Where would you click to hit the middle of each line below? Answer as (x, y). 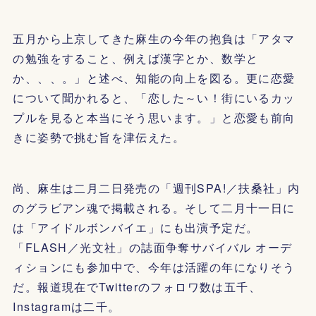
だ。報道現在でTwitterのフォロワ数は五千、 (137, 287)
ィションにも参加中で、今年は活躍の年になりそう (154, 267)
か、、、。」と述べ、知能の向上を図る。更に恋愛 (154, 78)
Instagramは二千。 (67, 306)
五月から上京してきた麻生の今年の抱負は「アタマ (154, 38)
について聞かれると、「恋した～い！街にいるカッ (154, 98)
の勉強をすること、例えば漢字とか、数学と (136, 58)
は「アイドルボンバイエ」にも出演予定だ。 (136, 227)
